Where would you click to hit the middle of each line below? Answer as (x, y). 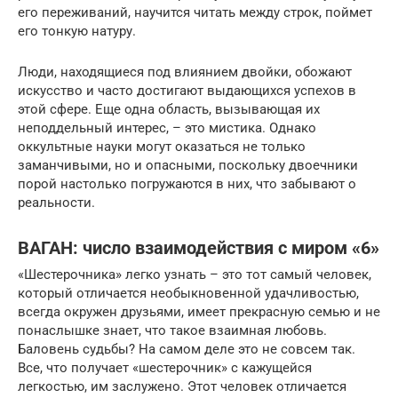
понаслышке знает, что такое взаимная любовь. (172, 331)
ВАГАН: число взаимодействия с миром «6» (199, 248)
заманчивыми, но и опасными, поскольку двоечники (188, 166)
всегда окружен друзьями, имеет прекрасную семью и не (199, 312)
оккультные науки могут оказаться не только (162, 147)
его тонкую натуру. (77, 32)
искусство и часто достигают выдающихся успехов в (187, 91)
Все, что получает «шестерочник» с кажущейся (165, 368)
